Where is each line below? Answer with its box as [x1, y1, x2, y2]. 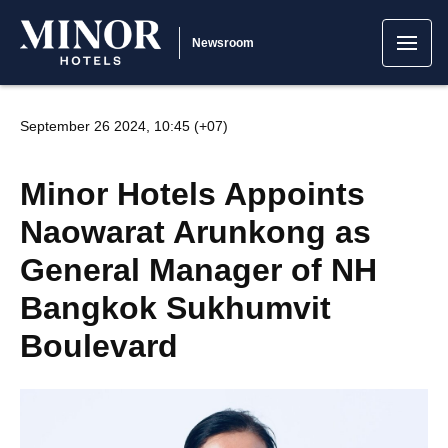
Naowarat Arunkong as [20, 214, 371, 250]
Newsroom [191, 35, 255, 50]
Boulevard [20, 328, 178, 364]
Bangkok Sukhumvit [20, 290, 331, 326]
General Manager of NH [20, 252, 377, 288]
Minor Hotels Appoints [20, 176, 365, 212]
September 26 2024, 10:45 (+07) [20, 118, 228, 134]
